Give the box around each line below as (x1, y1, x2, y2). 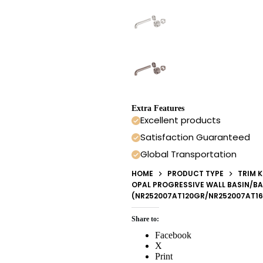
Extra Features (131, 104, 184, 113)
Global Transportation (140, 148, 237, 161)
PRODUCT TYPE (167, 168, 224, 179)
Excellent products (140, 114, 221, 127)
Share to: (131, 215, 159, 224)
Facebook (155, 230, 191, 241)
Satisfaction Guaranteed (140, 131, 250, 144)
